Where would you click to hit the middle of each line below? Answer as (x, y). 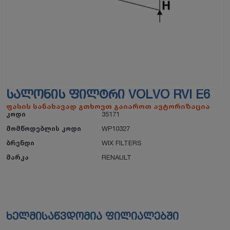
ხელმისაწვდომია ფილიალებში (92, 217)
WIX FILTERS (121, 142)
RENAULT (117, 157)
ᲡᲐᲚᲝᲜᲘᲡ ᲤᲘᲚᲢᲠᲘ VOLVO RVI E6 (108, 95)
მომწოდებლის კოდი (44, 128)
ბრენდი (20, 142)
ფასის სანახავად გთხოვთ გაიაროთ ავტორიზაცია (108, 106)
